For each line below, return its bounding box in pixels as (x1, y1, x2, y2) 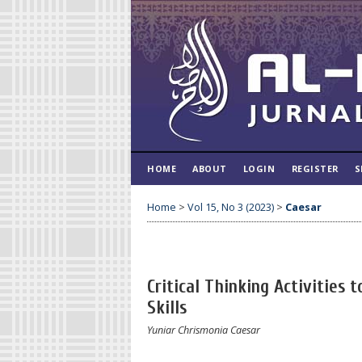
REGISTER (291, 162, 339, 175)
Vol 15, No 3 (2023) (187, 200, 274, 214)
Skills (147, 297, 187, 319)
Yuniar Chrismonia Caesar (147, 322, 260, 337)
